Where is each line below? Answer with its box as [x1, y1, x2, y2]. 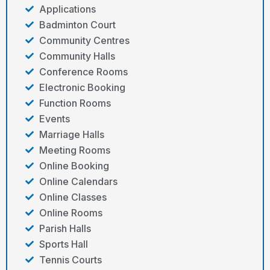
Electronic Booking [39, 81, 125, 94]
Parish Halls [39, 222, 91, 235]
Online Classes [39, 191, 107, 204]
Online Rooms [39, 207, 102, 219]
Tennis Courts [39, 254, 102, 266]
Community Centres [39, 34, 130, 47]
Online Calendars [39, 175, 118, 188]
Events [39, 113, 70, 125]
